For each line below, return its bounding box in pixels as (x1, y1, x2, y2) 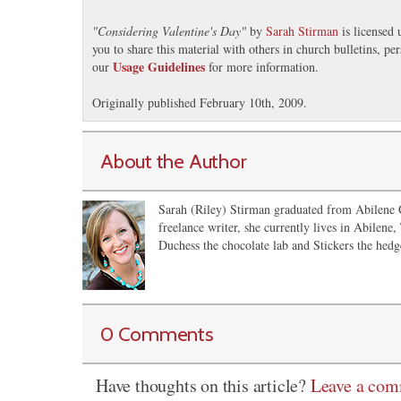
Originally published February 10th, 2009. (92, 94, 307, 112)
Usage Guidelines (113, 57, 205, 77)
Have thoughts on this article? (96, 373, 311, 398)
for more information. (205, 58, 319, 76)
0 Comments (100, 321, 214, 347)
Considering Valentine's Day (98, 22, 241, 40)
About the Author (100, 149, 247, 175)
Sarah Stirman (266, 22, 338, 40)
